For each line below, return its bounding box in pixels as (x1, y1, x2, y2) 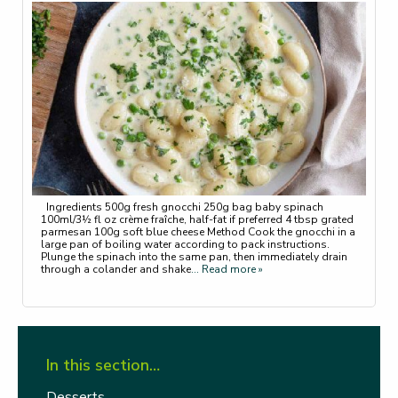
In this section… (46, 354, 160, 377)
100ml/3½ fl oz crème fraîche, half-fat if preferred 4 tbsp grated (41, 212, 354, 227)
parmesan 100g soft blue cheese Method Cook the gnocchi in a (41, 225, 355, 240)
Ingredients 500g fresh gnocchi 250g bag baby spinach (41, 200, 323, 215)
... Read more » (191, 262, 263, 277)
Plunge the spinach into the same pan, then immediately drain (41, 250, 347, 265)
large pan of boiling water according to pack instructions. (41, 237, 330, 252)
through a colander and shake (41, 262, 191, 277)
